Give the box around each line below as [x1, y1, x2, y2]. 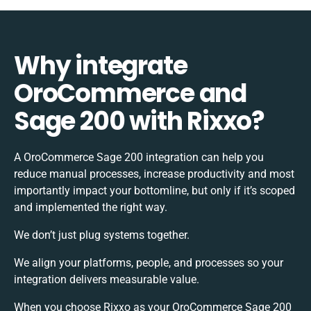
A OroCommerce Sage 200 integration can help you [14, 150, 264, 164]
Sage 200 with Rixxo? [14, 103, 264, 139]
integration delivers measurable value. [14, 272, 199, 286]
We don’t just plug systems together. [14, 228, 190, 242]
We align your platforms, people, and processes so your [14, 255, 283, 269]
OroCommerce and [14, 75, 246, 111]
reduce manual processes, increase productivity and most [14, 167, 294, 180]
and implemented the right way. [14, 200, 167, 214]
